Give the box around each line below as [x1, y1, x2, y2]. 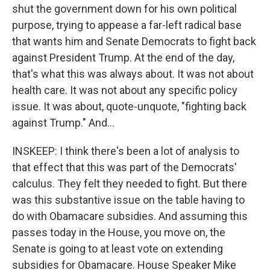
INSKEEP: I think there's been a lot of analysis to [12, 145, 239, 157]
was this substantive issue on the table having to [12, 193, 245, 206]
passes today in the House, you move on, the [12, 226, 225, 239]
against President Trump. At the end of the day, [12, 51, 234, 64]
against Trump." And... [12, 116, 115, 129]
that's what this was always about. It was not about [12, 67, 254, 80]
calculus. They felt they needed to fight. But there [12, 177, 247, 190]
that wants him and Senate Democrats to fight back [12, 35, 256, 48]
